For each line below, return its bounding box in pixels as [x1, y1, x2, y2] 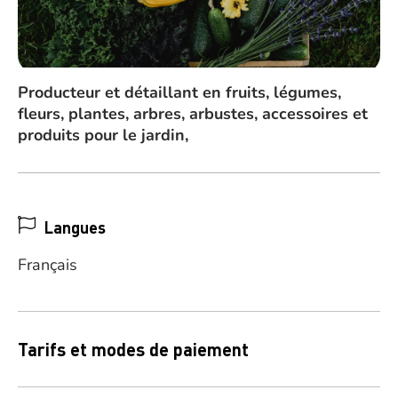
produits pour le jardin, [18, 124, 188, 146]
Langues [44, 217, 106, 237]
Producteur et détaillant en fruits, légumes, [18, 82, 341, 103]
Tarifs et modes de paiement [18, 338, 249, 361]
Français [18, 254, 77, 275]
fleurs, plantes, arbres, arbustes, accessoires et [18, 103, 368, 124]
